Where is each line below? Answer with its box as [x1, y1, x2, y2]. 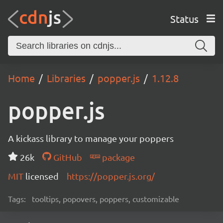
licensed [25, 171, 59, 181]
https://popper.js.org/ [67, 171, 155, 181]
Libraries [47, 72, 86, 84]
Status [170, 12, 199, 25]
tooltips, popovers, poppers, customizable [32, 194, 179, 204]
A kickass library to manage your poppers [8, 133, 174, 143]
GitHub [51, 152, 82, 162]
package [100, 152, 135, 162]
